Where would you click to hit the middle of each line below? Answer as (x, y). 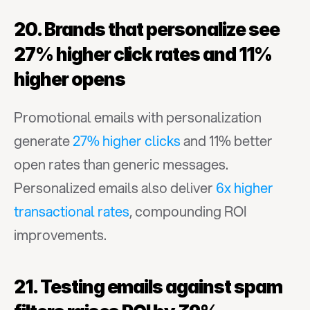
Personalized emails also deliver (115, 188)
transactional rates (72, 211)
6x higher (245, 188)
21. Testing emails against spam (148, 287)
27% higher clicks (127, 141)
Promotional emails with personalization (138, 117)
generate (43, 141)
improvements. (60, 235)
